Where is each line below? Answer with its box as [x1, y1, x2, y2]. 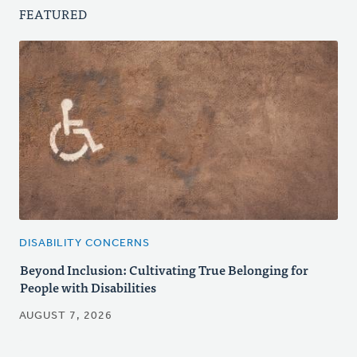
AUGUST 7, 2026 [19, 310, 112, 323]
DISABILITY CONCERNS [19, 237, 150, 250]
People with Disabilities [20, 277, 156, 298]
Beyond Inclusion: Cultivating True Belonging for [20, 259, 308, 280]
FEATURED [19, 3, 88, 24]
